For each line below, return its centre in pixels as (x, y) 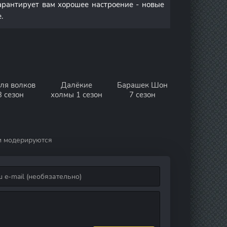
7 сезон (142, 95)
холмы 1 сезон (77, 95)
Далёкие (77, 85)
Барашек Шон (142, 85)
